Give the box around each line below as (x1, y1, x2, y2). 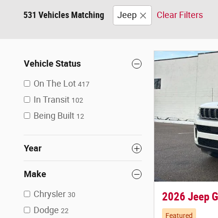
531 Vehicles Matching (23, 10, 104, 20)
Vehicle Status (24, 58, 81, 69)
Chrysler (34, 189, 66, 199)
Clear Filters (157, 10, 203, 20)
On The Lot (34, 78, 76, 89)
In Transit (34, 94, 70, 105)
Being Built (34, 110, 74, 121)
